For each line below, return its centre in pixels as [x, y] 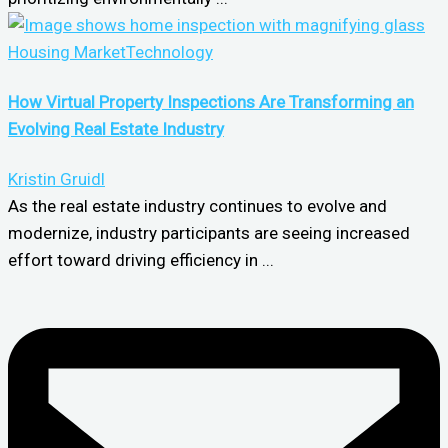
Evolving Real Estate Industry [116, 129]
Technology [169, 52]
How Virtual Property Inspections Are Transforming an [211, 102]
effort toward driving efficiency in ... [141, 259]
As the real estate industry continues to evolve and [197, 205]
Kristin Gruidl [56, 178]
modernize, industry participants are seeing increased [209, 232]
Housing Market [67, 52]
